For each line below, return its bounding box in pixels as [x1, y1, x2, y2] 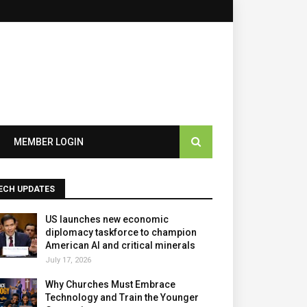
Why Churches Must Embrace [45, 279, 175, 290]
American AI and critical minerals [45, 240, 195, 251]
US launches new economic [45, 214, 169, 225]
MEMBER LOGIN [14, 136, 84, 147]
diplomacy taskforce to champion [45, 227, 197, 238]
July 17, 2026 [45, 256, 91, 265]
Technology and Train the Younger [45, 292, 199, 303]
